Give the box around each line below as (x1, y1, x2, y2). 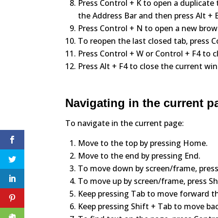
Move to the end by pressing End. (78, 150, 201, 161)
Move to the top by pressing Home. (78, 137, 208, 148)
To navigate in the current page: (65, 117, 184, 128)
